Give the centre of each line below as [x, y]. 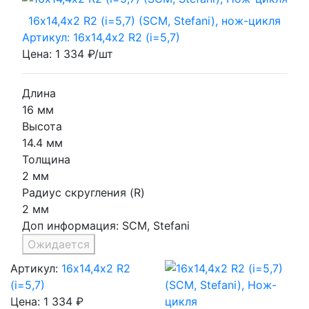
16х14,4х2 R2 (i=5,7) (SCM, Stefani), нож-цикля [154, 21]
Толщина [46, 160]
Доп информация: [72, 226]
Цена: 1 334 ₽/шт [67, 54]
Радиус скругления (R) [83, 193]
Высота [42, 127]
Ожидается [58, 245]
